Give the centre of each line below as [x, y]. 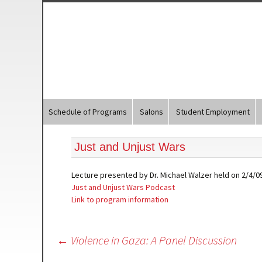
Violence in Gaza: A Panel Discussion [153, 240]
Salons [151, 112]
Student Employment [213, 112]
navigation [73, 254]
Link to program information [120, 199]
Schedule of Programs [88, 112]
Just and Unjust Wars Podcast [123, 187]
